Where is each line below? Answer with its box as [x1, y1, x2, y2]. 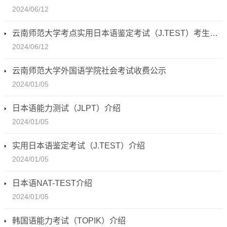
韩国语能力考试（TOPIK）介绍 [12, 216, 126, 225]
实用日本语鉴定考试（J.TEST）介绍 [12, 141, 145, 150]
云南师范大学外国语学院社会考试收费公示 [12, 66, 166, 75]
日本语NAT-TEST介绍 [12, 179, 92, 188]
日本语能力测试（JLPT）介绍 [12, 104, 121, 113]
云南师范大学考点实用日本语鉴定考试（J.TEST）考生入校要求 [209, 29, 218, 38]
